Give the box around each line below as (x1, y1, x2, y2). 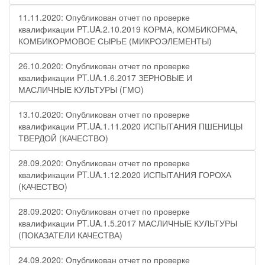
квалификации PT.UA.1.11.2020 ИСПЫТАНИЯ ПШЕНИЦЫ (18, 120, 243, 132)
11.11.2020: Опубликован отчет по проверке (18, 11, 190, 23)
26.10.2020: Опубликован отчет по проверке (18, 60, 190, 72)
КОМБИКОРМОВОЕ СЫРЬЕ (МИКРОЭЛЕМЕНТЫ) (18, 35, 212, 47)
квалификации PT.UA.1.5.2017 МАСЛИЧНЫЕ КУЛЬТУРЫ (18, 217, 237, 229)
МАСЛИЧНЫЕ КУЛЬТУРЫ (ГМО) (18, 83, 144, 95)
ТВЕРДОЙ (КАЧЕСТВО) (18, 132, 108, 144)
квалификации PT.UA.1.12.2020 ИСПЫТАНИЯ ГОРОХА (18, 169, 231, 180)
